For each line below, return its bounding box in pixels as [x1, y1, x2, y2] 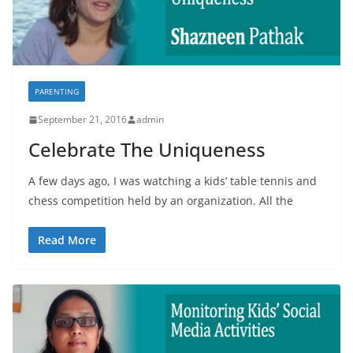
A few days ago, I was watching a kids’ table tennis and [28, 173, 317, 189]
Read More [38, 232, 96, 248]
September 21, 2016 [38, 113, 127, 127]
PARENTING [35, 86, 79, 98]
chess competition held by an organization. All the [28, 193, 293, 209]
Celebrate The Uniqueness [28, 136, 266, 163]
